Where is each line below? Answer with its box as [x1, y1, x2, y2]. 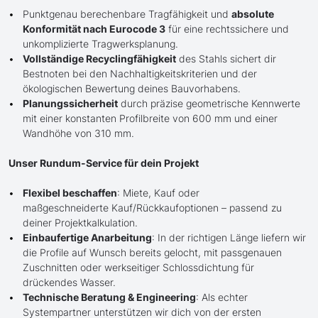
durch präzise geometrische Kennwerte [118, 97, 300, 110]
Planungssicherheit [23, 97, 118, 110]
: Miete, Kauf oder [117, 187, 199, 199]
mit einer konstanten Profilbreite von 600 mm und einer [23, 112, 278, 125]
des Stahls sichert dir [176, 53, 276, 65]
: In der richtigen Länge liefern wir [152, 231, 306, 244]
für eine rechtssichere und [165, 23, 289, 35]
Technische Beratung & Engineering [23, 291, 196, 304]
